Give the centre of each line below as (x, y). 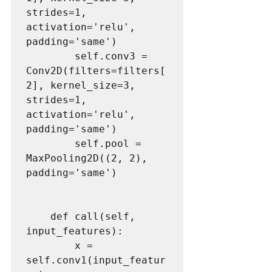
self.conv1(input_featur (96, 260)
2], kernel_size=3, (81, 85)
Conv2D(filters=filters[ (96, 70)
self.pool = (50, 143)
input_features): (75, 231)
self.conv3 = (50, 56)
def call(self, (38, 216)
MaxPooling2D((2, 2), (87, 158)
